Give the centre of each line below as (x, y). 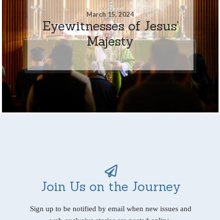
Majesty (110, 41)
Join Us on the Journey (111, 186)
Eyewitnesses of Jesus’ (110, 26)
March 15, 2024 (110, 14)
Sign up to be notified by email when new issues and (111, 208)
